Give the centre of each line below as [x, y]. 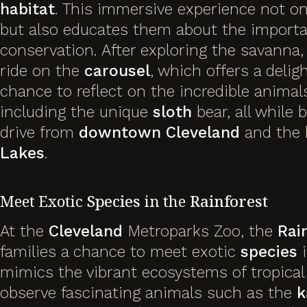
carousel [117, 71]
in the [165, 201]
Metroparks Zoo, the [200, 231]
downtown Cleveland [159, 132]
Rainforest [229, 201]
